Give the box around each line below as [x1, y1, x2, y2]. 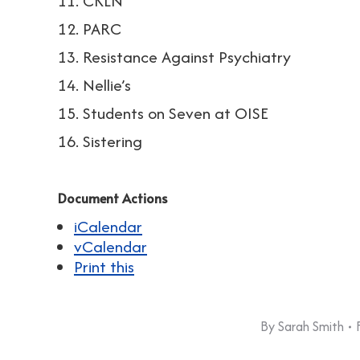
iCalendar [74, 215, 142, 238]
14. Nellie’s [58, 73, 131, 96]
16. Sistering [58, 129, 142, 153]
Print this [74, 255, 134, 278]
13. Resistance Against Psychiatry [58, 45, 291, 68]
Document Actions [58, 189, 167, 207]
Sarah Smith [278, 317, 344, 336]
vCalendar [74, 235, 147, 258]
